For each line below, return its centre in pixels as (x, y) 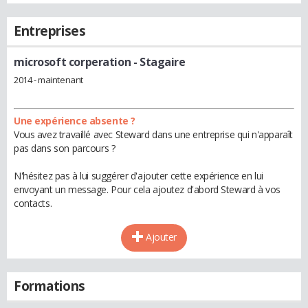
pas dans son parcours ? (65, 148)
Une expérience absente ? (75, 120)
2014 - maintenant (48, 79)
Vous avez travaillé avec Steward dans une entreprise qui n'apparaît (153, 134)
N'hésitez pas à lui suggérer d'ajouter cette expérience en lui (139, 175)
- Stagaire (158, 62)
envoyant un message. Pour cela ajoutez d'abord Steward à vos (147, 189)
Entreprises (50, 31)
